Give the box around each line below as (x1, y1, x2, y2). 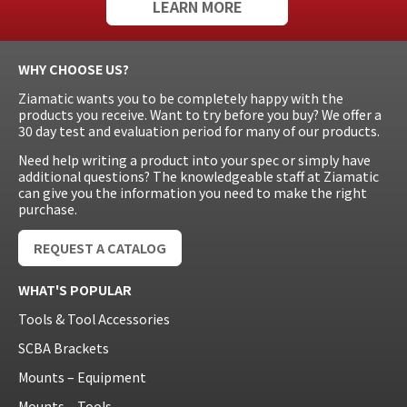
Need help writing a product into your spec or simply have (18, 150, 371, 169)
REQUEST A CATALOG (34, 238, 166, 257)
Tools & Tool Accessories (18, 309, 170, 328)
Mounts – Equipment (18, 367, 146, 386)
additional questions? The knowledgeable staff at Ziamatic (18, 166, 379, 185)
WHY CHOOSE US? (18, 60, 129, 79)
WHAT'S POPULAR (18, 280, 132, 299)
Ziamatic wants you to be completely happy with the (18, 88, 343, 107)
